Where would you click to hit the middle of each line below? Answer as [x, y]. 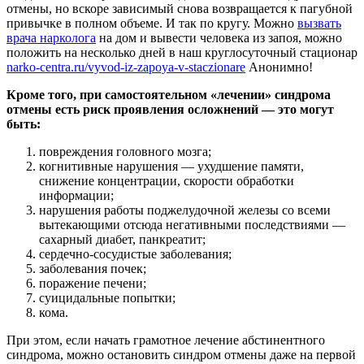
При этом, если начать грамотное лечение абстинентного [166, 340]
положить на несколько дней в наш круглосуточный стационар [182, 53]
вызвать [319, 24]
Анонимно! [279, 67]
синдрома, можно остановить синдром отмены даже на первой [181, 355]
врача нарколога [51, 38]
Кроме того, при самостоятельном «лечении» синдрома [169, 95]
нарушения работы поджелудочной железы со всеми [185, 210]
